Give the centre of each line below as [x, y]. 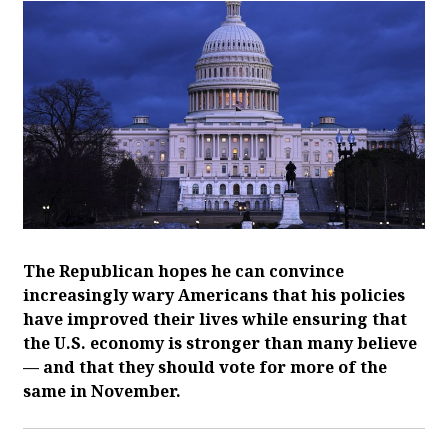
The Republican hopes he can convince [183, 270]
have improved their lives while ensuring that [215, 318]
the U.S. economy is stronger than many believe [220, 342]
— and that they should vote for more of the [205, 366]
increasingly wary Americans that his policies [214, 294]
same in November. [102, 390]
